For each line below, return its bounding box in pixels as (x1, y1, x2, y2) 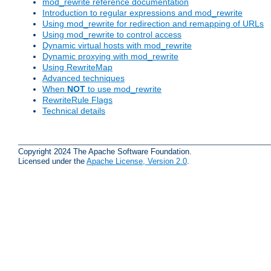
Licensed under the (18, 156, 87, 166)
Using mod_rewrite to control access (42, 30, 181, 40)
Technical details (42, 106, 105, 116)
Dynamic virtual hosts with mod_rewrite (42, 41, 192, 51)
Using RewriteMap (42, 62, 113, 73)
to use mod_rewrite (85, 84, 162, 94)
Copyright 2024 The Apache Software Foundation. (18, 146, 192, 156)
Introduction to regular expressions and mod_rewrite (42, 8, 243, 18)
